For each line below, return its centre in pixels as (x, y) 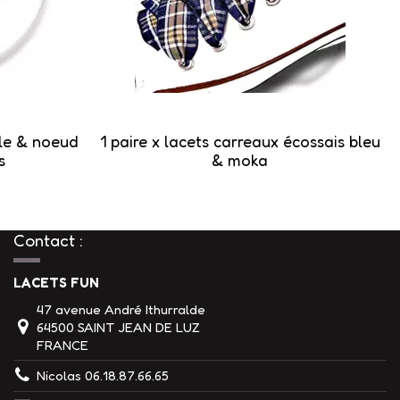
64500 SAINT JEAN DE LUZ (118, 327)
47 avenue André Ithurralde (121, 309)
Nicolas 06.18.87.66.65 (103, 376)
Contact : (48, 240)
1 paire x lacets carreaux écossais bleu (240, 142)
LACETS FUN (56, 282)
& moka (240, 160)
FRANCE (62, 345)
